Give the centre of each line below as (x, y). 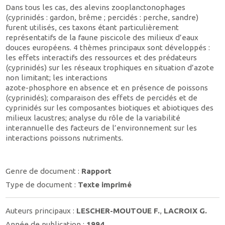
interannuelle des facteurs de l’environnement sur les (101, 128)
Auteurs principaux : (41, 210)
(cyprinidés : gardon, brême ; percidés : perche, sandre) (102, 18)
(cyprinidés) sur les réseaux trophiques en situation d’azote (110, 68)
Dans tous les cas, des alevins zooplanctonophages (96, 8)
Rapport (97, 171)
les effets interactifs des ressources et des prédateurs (101, 58)
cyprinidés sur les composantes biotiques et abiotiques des (110, 108)
